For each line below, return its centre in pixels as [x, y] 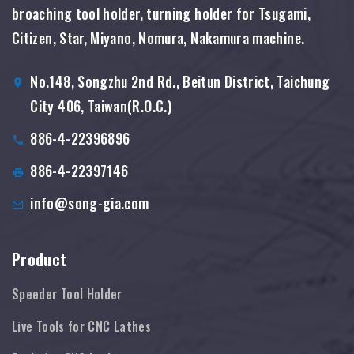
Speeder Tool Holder [67, 294]
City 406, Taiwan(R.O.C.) [101, 105]
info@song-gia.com [90, 203]
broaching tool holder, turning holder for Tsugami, [161, 13]
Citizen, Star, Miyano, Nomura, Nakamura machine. [158, 38]
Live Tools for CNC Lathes [81, 326]
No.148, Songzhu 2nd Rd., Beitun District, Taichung [180, 81]
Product [40, 259]
